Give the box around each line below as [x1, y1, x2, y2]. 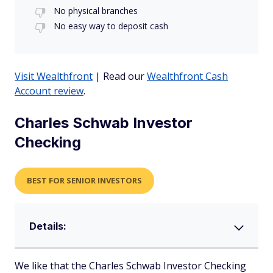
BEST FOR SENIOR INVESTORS [27, 174, 142, 186]
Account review [15, 83, 83, 97]
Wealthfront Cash [147, 69, 228, 83]
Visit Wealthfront [15, 69, 93, 83]
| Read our [93, 69, 147, 83]
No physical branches [54, 4, 138, 16]
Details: [29, 219, 66, 232]
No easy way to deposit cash [54, 19, 168, 32]
